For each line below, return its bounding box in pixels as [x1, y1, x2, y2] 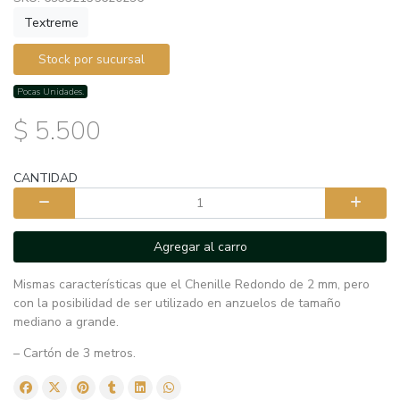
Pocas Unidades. [17, 84, 85, 98]
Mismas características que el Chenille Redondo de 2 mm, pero [13, 275, 370, 293]
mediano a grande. [13, 312, 119, 330]
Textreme [23, 13, 79, 31]
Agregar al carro [153, 237, 247, 255]
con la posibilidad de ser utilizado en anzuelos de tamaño [13, 294, 341, 312]
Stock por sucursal [38, 50, 145, 68]
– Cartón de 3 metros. [13, 344, 136, 362]
